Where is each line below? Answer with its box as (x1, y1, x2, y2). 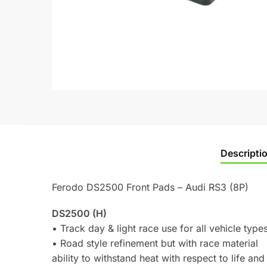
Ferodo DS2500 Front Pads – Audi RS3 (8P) (52, 181, 249, 193)
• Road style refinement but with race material (52, 237, 259, 250)
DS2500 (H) (52, 207, 107, 220)
